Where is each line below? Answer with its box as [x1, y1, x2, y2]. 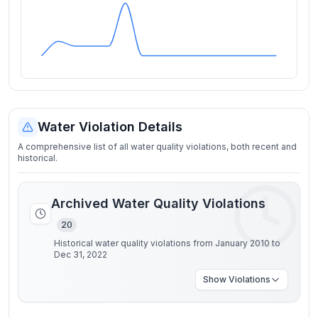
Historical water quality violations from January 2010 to [54, 238, 280, 248]
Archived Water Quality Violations [51, 196, 265, 211]
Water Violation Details [38, 119, 182, 134]
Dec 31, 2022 [54, 249, 107, 260]
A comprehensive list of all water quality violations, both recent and [18, 141, 297, 152]
